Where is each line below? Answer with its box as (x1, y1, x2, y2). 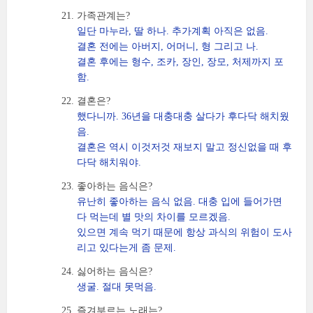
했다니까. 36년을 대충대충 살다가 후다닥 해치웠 (77, 111, 289, 122)
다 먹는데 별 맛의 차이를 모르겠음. (77, 212, 231, 222)
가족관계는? (77, 10, 130, 21)
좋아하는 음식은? (77, 181, 152, 191)
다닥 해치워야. (77, 157, 141, 168)
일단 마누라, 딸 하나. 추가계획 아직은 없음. (77, 26, 268, 36)
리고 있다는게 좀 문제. (77, 242, 176, 253)
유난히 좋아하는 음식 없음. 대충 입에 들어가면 (77, 196, 282, 207)
